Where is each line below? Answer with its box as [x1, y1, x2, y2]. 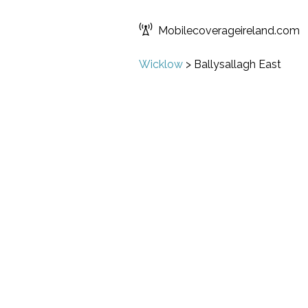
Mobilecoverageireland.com [158, 24, 300, 37]
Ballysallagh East [194, 58, 281, 71]
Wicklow [139, 58, 183, 71]
